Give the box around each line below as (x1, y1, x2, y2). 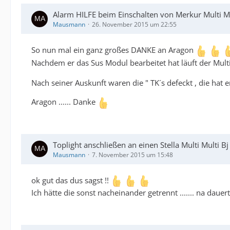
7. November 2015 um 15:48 (92, 150, 173, 159)
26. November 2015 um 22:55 (92, 20, 177, 29)
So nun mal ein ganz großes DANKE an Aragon (31, 45, 196, 55)
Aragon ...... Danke (31, 97, 98, 107)
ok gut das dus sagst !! (31, 175, 111, 185)
